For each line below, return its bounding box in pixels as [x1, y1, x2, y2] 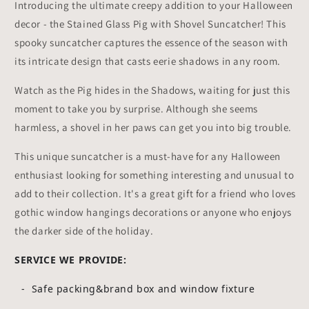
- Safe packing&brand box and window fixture [21, 281, 255, 295]
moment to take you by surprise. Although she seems [14, 101, 259, 115]
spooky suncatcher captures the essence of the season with [14, 35, 288, 49]
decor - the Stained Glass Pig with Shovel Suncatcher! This [14, 17, 286, 30]
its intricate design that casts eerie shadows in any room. [14, 54, 281, 68]
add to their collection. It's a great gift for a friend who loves [14, 186, 297, 200]
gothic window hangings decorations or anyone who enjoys [14, 205, 292, 219]
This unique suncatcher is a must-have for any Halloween [14, 149, 281, 163]
